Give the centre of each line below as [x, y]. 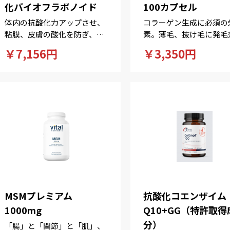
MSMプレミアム [39, 196]
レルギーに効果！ [36, 46]
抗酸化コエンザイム [185, 196]
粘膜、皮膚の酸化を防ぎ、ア [55, 34]
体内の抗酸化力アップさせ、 [55, 22]
